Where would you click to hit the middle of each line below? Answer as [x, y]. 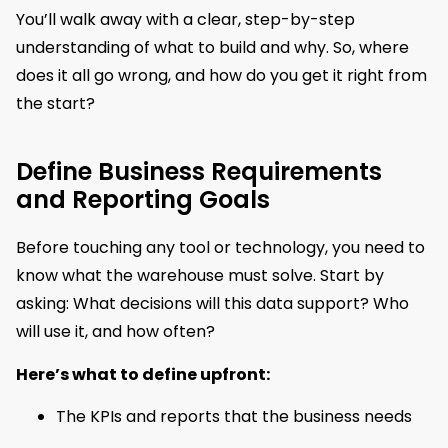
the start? [55, 104]
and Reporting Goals [143, 200]
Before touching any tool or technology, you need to [220, 248]
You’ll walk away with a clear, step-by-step [185, 20]
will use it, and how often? [115, 332]
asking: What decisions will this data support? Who [212, 304]
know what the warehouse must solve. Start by [200, 276]
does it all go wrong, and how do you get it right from [221, 76]
